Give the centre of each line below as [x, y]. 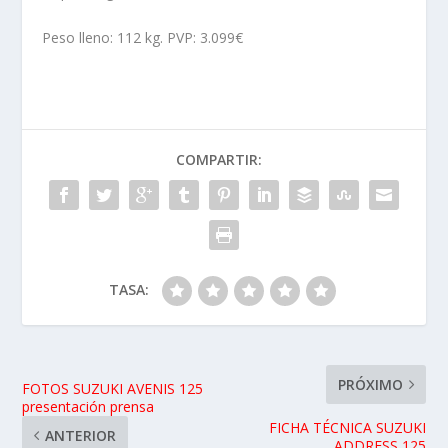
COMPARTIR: [219, 159]
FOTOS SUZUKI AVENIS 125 [113, 388]
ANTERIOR [81, 435]
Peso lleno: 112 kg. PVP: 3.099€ [143, 37]
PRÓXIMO [370, 384]
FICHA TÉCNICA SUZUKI [347, 427]
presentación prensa [88, 406]
